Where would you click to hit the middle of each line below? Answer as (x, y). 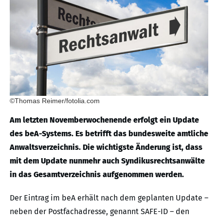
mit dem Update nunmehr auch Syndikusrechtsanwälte (107, 161)
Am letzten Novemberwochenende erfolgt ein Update (104, 120)
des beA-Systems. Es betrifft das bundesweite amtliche (109, 133)
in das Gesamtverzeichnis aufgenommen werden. (97, 174)
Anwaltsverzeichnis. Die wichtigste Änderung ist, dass (106, 147)
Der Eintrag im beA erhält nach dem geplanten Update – (109, 198)
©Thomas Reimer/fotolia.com (55, 100)
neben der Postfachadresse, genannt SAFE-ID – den (100, 211)
